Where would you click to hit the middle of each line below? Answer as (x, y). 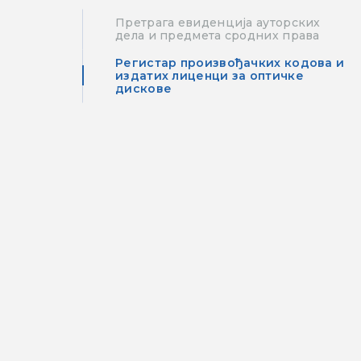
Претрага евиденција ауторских (218, 22)
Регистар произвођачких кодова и (230, 62)
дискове (144, 88)
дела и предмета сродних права (218, 35)
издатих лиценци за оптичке (210, 75)
